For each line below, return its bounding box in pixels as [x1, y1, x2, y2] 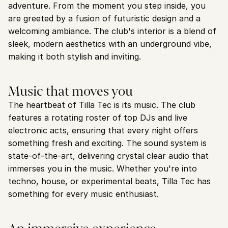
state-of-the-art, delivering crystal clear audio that [8, 151, 209, 161]
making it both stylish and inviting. [8, 51, 141, 62]
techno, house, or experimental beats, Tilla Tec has [8, 176, 211, 186]
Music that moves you [8, 82, 133, 99]
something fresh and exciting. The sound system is [8, 138, 207, 148]
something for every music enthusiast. [8, 189, 159, 199]
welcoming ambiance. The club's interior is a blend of [8, 26, 216, 36]
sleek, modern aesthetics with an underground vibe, [8, 39, 212, 49]
